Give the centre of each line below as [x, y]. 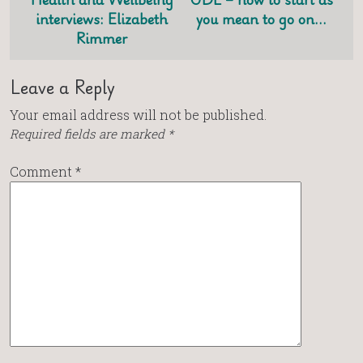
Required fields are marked [89, 134]
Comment [43, 172]
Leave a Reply [62, 87]
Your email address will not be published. [138, 115]
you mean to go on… [261, 19]
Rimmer [102, 38]
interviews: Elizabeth [102, 19]
